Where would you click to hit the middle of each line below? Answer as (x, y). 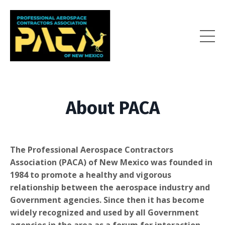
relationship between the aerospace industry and (110, 187)
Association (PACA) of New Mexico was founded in (111, 162)
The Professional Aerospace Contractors (92, 149)
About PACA (113, 108)
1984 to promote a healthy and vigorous (91, 175)
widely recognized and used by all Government (104, 212)
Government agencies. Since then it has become (107, 200)
